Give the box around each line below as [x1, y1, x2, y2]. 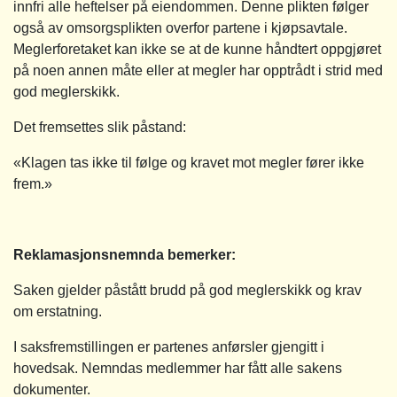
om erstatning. [13, 303, 102, 319]
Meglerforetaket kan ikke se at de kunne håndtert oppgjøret [13, 41, 381, 57]
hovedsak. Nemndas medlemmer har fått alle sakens [13, 360, 342, 376]
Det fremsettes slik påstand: [13, 119, 186, 135]
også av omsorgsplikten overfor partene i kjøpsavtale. [13, 19, 347, 35]
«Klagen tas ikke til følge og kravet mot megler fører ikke [13, 154, 364, 170]
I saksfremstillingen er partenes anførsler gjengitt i [13, 339, 324, 354]
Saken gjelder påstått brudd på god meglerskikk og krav [13, 282, 362, 298]
